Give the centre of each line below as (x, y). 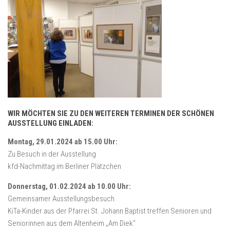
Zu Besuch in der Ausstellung (52, 154)
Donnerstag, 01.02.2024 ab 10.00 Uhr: (69, 187)
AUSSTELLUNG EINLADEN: (51, 123)
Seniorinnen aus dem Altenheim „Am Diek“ (72, 224)
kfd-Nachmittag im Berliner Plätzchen (64, 167)
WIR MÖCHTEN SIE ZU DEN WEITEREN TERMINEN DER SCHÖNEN (111, 114)
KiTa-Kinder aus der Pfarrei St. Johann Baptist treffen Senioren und (110, 211)
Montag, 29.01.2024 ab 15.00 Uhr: (63, 142)
